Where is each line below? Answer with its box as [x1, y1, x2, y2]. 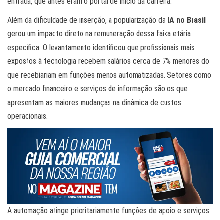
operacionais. [7, 111, 48, 121]
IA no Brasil [167, 15, 206, 25]
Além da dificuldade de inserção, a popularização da [7, 15, 167, 25]
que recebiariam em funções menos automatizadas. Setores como [7, 70, 211, 80]
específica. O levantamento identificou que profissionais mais [7, 42, 194, 52]
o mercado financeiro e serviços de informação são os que [7, 83, 188, 93]
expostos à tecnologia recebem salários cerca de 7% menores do [7, 56, 209, 66]
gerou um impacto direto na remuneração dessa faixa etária [7, 28, 191, 38]
